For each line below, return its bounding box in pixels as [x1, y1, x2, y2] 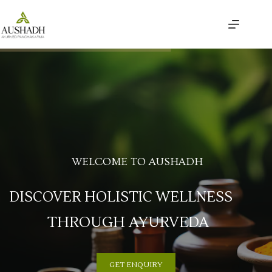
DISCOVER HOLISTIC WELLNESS [8, 188, 233, 206]
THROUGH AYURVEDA [47, 213, 209, 232]
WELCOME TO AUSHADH [71, 155, 203, 168]
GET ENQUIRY [109, 260, 163, 270]
